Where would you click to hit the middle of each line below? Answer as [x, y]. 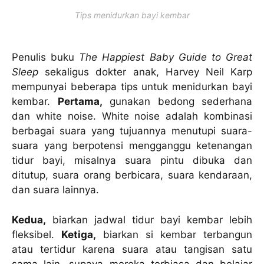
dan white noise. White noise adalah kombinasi [132, 116]
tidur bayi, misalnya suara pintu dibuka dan [132, 161]
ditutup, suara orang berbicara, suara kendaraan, [132, 175]
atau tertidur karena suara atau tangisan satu [132, 249]
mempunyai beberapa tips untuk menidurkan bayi [132, 87]
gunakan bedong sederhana [177, 102]
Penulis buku [46, 57]
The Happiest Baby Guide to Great [166, 57]
